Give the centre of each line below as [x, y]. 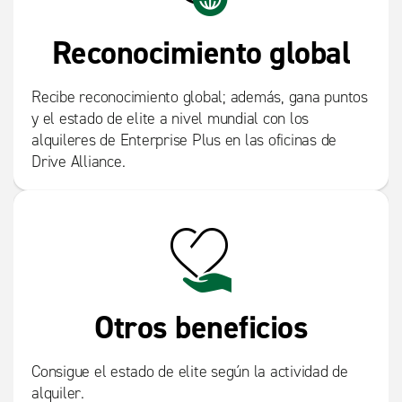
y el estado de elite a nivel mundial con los [170, 119]
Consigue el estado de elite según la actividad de [190, 372]
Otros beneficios [201, 328]
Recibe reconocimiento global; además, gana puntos [200, 97]
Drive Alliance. [79, 162]
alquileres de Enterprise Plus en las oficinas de [184, 140]
